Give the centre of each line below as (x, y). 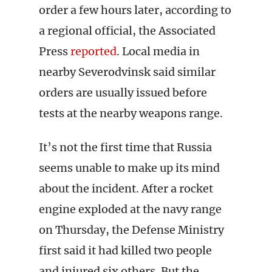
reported (93, 51)
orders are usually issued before (123, 93)
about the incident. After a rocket (126, 189)
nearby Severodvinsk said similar (127, 72)
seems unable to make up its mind (129, 168)
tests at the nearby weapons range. (131, 113)
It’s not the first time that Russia (125, 147)
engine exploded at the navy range (130, 209)
